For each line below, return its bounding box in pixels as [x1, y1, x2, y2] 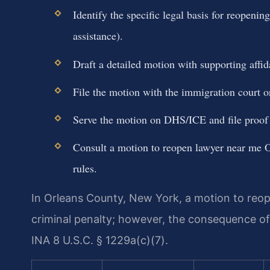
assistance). [72, 28, 123, 43]
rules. [72, 161, 97, 176]
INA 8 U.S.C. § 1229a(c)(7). [31, 234, 168, 247]
